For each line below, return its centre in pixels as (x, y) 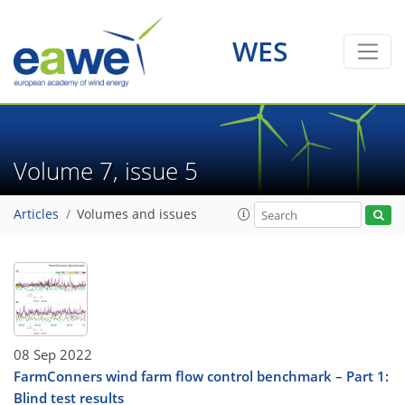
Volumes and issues (137, 215)
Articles (36, 215)
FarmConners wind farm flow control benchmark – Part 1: (201, 376)
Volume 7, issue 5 (112, 170)
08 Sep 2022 (53, 354)
